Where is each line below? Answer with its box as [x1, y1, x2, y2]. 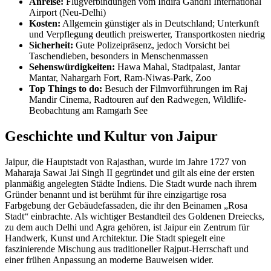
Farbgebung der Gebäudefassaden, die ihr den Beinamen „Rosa [5, 200, 247, 211]
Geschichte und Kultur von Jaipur [5, 128, 218, 145]
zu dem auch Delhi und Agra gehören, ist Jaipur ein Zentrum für [5, 222, 249, 233]
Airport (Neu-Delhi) [29, 7, 106, 18]
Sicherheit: [29, 40, 73, 51]
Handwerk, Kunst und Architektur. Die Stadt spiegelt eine [5, 233, 225, 244]
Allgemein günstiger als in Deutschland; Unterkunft [60, 18, 259, 29]
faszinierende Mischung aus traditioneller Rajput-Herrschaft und [5, 244, 249, 255]
